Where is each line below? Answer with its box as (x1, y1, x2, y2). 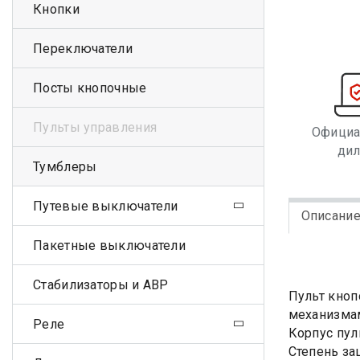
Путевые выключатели (33, 198, 178, 214)
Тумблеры (33, 158, 97, 174)
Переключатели (33, 40, 133, 56)
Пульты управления (33, 119, 157, 135)
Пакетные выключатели (33, 237, 186, 253)
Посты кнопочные (33, 80, 147, 96)
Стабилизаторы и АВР (33, 276, 169, 292)
